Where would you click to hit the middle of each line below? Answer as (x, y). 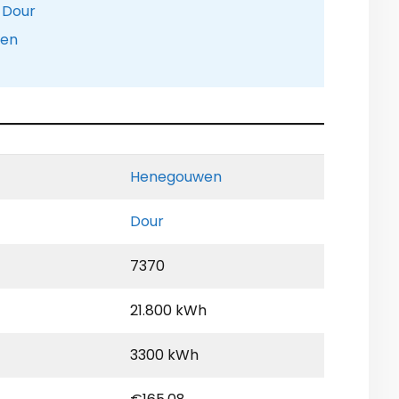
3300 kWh (164, 355)
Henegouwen (176, 177)
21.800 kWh (168, 311)
